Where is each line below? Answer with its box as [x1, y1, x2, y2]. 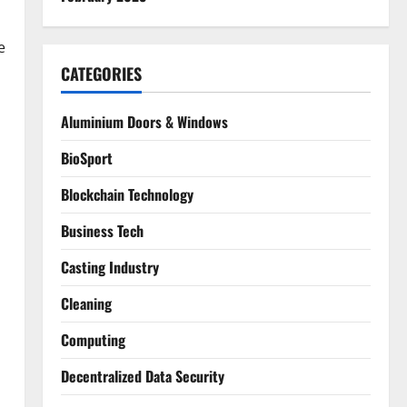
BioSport [60, 147, 113, 169]
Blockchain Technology [60, 184, 194, 205]
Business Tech [60, 220, 144, 242]
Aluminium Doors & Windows [60, 111, 228, 133]
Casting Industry [60, 256, 159, 278]
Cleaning [60, 293, 112, 314]
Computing [60, 329, 125, 351]
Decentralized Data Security [60, 365, 224, 387]
